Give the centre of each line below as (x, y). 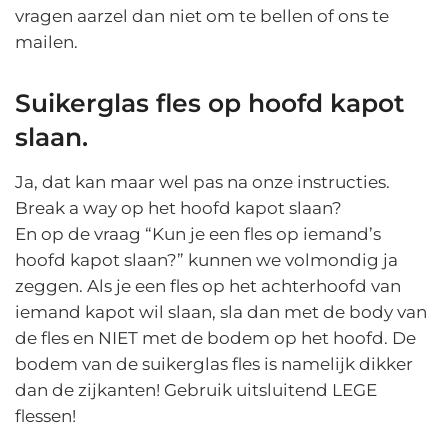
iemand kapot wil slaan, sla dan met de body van (221, 312)
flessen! (45, 416)
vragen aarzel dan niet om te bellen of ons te (202, 15)
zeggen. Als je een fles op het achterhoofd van (208, 286)
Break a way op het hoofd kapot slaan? (178, 208)
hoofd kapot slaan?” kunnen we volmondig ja (206, 260)
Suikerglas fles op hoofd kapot (210, 103)
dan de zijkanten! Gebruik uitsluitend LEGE (196, 390)
